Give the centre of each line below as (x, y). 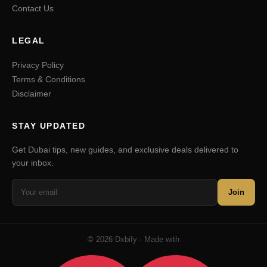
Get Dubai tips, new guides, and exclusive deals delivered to (125, 150)
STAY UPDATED (49, 126)
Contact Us (33, 9)
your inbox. (33, 163)
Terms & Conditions (49, 80)
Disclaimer (32, 94)
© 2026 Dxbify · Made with (133, 240)
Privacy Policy (38, 65)
